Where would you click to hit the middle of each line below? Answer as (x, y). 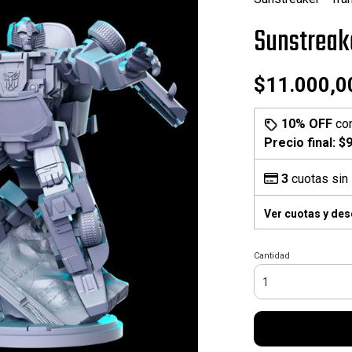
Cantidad (271, 256)
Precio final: (301, 143)
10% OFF (306, 124)
